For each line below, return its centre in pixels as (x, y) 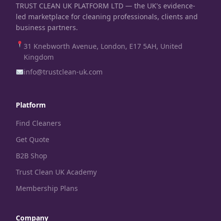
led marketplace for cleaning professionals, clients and (107, 17)
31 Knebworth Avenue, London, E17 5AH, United (103, 46)
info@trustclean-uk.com (63, 72)
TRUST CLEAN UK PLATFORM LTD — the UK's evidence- (106, 6)
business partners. (47, 28)
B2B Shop (32, 156)
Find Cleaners (38, 123)
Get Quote (33, 140)
